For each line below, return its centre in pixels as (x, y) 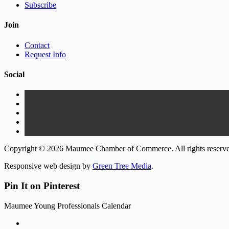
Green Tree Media (122, 166)
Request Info (45, 54)
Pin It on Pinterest (42, 186)
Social (14, 74)
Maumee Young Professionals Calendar (67, 205)
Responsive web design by (48, 166)
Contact (37, 45)
